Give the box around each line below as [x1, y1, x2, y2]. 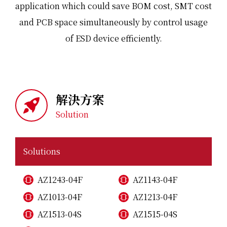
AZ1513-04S [37, 208, 82, 220]
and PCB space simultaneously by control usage [19, 16, 208, 28]
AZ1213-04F [133, 191, 177, 203]
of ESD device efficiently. [65, 32, 162, 44]
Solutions [23, 145, 60, 157]
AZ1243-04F [37, 174, 83, 185]
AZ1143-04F [133, 174, 177, 185]
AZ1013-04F [37, 191, 82, 203]
